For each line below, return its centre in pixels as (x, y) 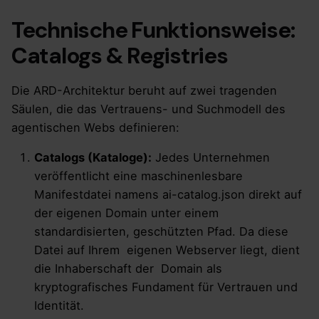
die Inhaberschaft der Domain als (128, 269)
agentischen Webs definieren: (95, 127)
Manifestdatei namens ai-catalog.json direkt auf (168, 195)
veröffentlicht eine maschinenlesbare (138, 176)
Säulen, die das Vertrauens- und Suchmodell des (148, 109)
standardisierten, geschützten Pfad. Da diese (161, 232)
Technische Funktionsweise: (153, 31)
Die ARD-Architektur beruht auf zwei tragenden (144, 90)
